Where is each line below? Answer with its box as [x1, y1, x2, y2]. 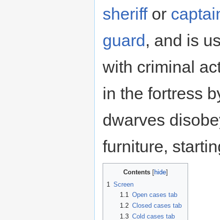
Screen [113, 180, 134, 188]
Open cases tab [132, 191, 177, 198]
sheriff [103, 4, 147, 23]
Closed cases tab [132, 202, 182, 210]
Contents [123, 168, 150, 176]
